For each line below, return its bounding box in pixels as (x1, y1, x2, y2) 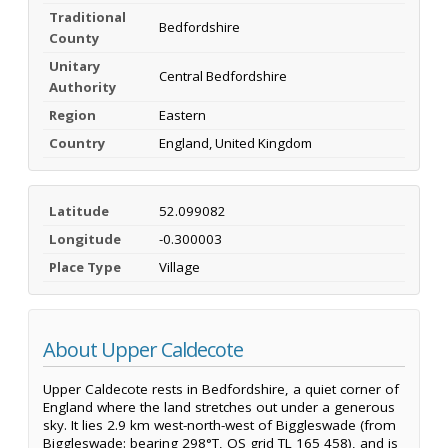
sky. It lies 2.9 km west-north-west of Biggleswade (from (43, 416, 396, 435)
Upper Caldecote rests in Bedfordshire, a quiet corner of (43, 380, 399, 399)
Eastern (159, 105, 206, 124)
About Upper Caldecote (43, 335, 243, 363)
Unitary (49, 56, 101, 75)
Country (49, 133, 106, 152)
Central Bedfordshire (159, 66, 287, 85)
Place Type (49, 257, 121, 276)
